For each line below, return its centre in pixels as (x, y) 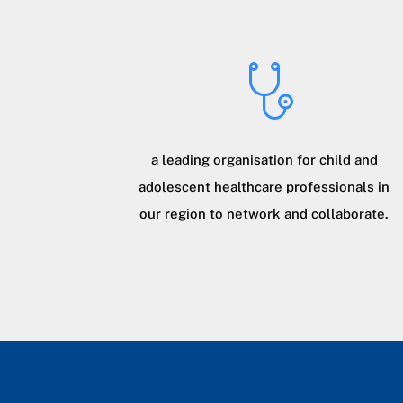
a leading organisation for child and (264, 159)
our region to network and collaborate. (264, 213)
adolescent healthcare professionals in (264, 186)
